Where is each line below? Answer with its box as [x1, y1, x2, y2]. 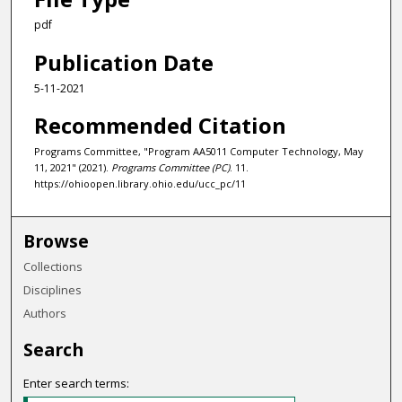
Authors [23, 304, 67, 321]
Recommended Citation [33, 110, 286, 141]
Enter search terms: [23, 374, 130, 391]
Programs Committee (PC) [110, 161, 230, 175]
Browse [23, 228, 90, 253]
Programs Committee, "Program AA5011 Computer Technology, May [33, 144, 363, 159]
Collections [23, 258, 83, 275]
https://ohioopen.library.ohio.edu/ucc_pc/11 [33, 177, 246, 191]
